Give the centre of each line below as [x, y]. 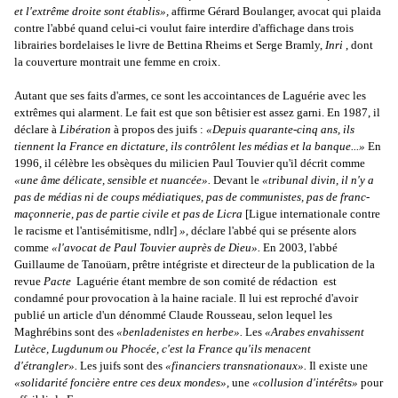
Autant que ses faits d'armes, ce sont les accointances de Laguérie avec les [190, 96]
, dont [359, 45]
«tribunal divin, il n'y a [318, 180]
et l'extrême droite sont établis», [93, 12]
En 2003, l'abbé [300, 248]
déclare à [37, 130]
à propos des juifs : [160, 130]
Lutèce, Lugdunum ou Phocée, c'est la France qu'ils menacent [163, 349]
